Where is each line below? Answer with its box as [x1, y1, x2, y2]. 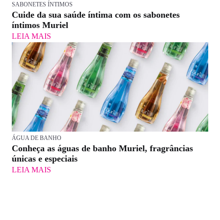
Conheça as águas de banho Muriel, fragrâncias [12, 143, 193, 154]
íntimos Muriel [12, 20, 68, 30]
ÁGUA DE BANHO [12, 135, 61, 142]
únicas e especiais [12, 154, 78, 164]
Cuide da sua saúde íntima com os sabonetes [12, 10, 180, 20]
